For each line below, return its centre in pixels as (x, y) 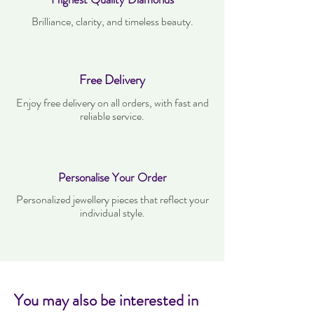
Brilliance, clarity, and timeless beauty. (112, 22)
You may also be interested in (106, 301)
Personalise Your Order (112, 178)
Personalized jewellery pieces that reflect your (112, 200)
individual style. (112, 213)
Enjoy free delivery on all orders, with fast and (112, 103)
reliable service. (112, 116)
